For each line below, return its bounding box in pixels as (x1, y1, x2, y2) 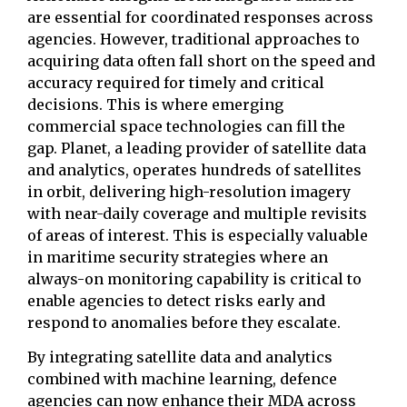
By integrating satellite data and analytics (27, 348, 333, 367)
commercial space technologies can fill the (27, 117, 345, 136)
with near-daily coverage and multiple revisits (27, 204, 367, 223)
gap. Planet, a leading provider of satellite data (27, 139, 366, 158)
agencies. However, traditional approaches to (27, 30, 360, 49)
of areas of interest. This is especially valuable (27, 226, 368, 245)
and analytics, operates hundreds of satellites (27, 161, 362, 180)
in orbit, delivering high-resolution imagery (27, 183, 351, 202)
